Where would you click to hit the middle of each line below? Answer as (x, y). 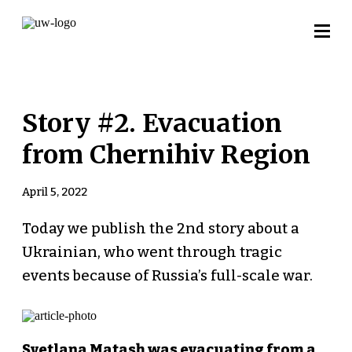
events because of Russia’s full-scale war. (167, 275)
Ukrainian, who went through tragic (152, 252)
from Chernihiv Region (166, 154)
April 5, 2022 (54, 192)
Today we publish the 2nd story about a (160, 228)
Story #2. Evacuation (152, 123)
